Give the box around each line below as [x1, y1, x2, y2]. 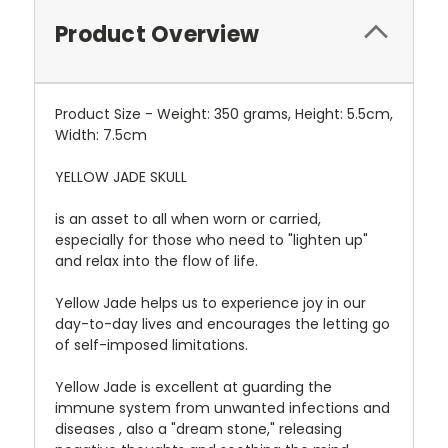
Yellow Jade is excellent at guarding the [55, 377, 332, 398]
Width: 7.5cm [55, 125, 147, 146]
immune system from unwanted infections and [55, 398, 390, 419]
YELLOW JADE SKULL [55, 167, 187, 188]
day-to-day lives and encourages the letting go [55, 314, 390, 335]
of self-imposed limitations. [55, 335, 248, 356]
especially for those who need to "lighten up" [55, 230, 368, 251]
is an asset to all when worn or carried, [55, 209, 321, 230]
